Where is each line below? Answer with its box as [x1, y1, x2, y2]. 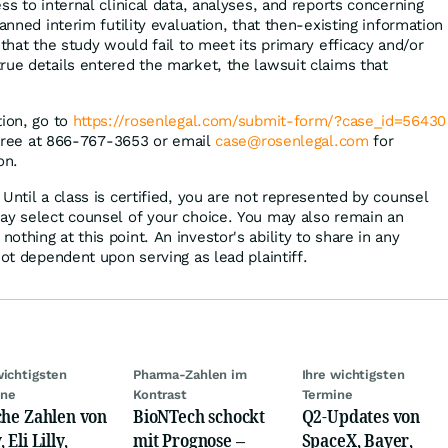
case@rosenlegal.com [215, 131, 369, 150]
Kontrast [132, 386, 187, 402]
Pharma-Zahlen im [132, 366, 247, 382]
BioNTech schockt [132, 403, 266, 428]
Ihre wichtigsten [301, 366, 405, 382]
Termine [301, 386, 353, 402]
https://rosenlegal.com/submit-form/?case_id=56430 [72, 111, 446, 130]
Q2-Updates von [301, 403, 421, 428]
